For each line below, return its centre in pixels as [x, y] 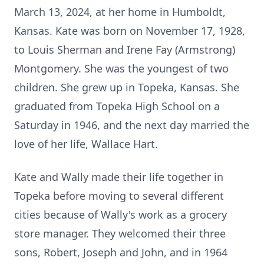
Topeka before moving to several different [119, 196]
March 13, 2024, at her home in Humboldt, [120, 12]
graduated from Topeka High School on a [117, 106]
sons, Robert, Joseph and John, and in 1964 [121, 252]
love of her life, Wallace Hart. [86, 144]
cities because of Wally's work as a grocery [121, 214]
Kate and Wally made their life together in [119, 177]
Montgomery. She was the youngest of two [121, 68]
